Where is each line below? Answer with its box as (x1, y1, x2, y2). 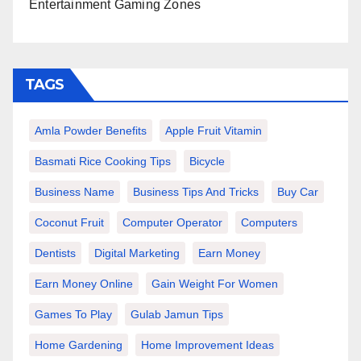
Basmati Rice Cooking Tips (35, 155, 171, 168)
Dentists (35, 247, 76, 259)
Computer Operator (122, 216, 222, 229)
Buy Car (277, 185, 318, 198)
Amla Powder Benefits (35, 124, 147, 137)
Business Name (35, 185, 114, 198)
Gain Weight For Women (151, 277, 278, 290)
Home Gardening (35, 338, 122, 351)
